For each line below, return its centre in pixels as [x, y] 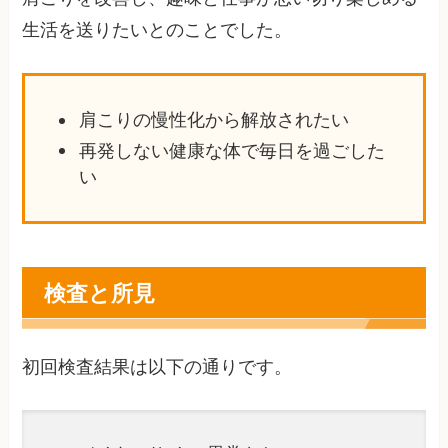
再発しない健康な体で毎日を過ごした [232, 150]
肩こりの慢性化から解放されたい [214, 120]
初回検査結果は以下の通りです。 [157, 366]
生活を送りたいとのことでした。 [157, 29]
